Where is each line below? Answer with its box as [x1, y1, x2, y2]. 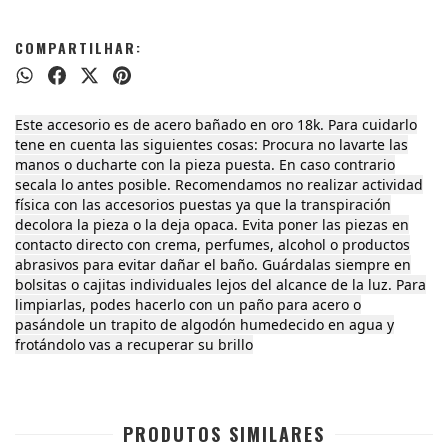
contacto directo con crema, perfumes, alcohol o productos [15, 235, 410, 255]
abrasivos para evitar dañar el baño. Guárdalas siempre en [15, 255, 411, 275]
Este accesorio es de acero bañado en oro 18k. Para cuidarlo [15, 115, 417, 135]
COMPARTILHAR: [15, 37, 142, 59]
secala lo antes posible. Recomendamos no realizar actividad [15, 175, 423, 195]
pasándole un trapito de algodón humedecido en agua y [15, 315, 394, 335]
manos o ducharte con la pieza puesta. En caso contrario [15, 155, 395, 175]
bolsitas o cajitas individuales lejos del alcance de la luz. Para [15, 275, 426, 295]
